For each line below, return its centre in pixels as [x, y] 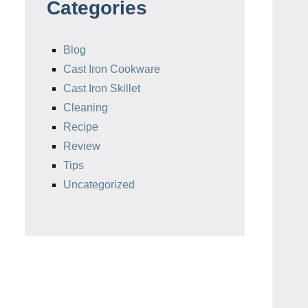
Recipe [81, 126]
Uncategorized [99, 184]
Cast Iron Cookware [112, 69]
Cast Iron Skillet [102, 88]
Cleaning [86, 107]
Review [82, 146]
